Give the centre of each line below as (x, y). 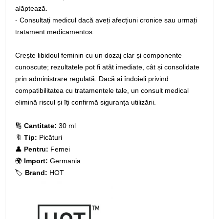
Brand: (36, 173)
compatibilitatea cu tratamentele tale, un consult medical (102, 90)
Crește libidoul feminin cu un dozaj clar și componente (99, 55)
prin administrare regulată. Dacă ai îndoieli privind (92, 79)
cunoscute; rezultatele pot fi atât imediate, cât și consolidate (107, 67)
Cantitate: (40, 126)
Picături (50, 137)
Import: (36, 161)
